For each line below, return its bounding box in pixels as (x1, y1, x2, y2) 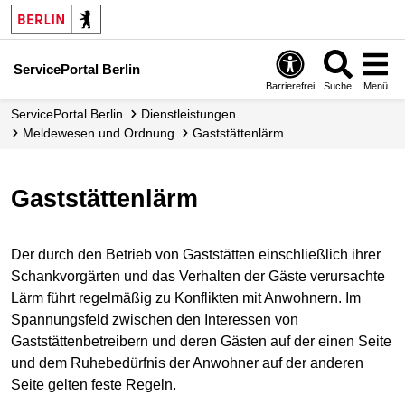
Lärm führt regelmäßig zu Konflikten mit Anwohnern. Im (11, 290, 361, 306)
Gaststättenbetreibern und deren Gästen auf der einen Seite (11, 334, 391, 350)
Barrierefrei (266, 80, 316, 91)
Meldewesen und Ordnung (33, 126, 174, 140)
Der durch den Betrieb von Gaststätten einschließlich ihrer (11, 247, 381, 263)
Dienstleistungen (150, 107, 236, 121)
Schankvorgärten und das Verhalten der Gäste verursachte (11, 268, 385, 285)
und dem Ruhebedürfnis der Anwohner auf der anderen (11, 355, 363, 372)
